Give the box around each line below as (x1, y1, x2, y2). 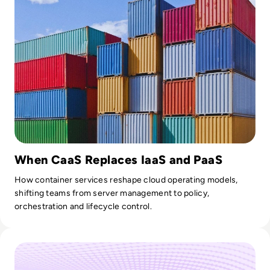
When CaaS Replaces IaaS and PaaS (14, 152, 223, 168)
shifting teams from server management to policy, (14, 188, 210, 199)
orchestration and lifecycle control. (14, 201, 152, 212)
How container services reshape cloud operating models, (14, 175, 238, 186)
